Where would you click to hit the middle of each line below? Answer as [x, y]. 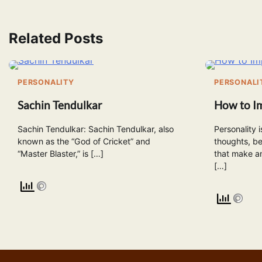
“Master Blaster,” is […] [61, 154]
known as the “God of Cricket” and [84, 142]
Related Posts [56, 38]
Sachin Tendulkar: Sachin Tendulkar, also [96, 129]
